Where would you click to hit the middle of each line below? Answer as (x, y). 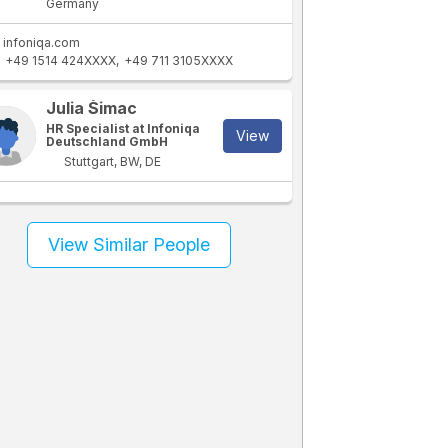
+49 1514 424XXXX (61, 60)
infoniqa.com (42, 42)
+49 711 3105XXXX (179, 60)
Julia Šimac (92, 108)
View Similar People (129, 244)
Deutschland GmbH (107, 141)
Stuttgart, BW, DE (111, 161)
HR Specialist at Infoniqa (123, 128)
